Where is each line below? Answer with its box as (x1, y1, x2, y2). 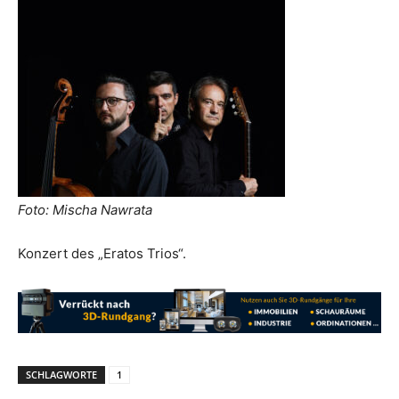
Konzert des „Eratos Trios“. (18, 245, 186, 262)
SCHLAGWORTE (26, 368, 97, 381)
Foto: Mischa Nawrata (18, 201, 152, 218)
